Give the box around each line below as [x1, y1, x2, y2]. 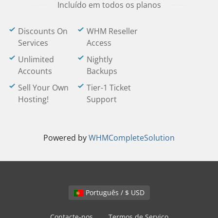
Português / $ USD [130, 188, 145, 197]
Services [18, 37, 48, 48]
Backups [87, 66, 117, 76]
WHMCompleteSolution [89, 132, 175, 143]
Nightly [87, 54, 112, 65]
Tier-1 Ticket [87, 82, 131, 93]
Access [87, 37, 111, 48]
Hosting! [18, 94, 49, 105]
